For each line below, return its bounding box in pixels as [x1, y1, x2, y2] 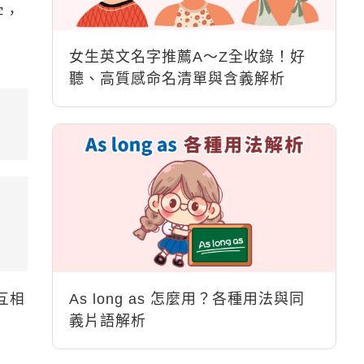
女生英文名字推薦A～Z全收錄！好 [69, 49, 306, 65]
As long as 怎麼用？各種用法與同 [69, 291, 305, 307]
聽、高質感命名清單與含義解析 [69, 71, 286, 87]
